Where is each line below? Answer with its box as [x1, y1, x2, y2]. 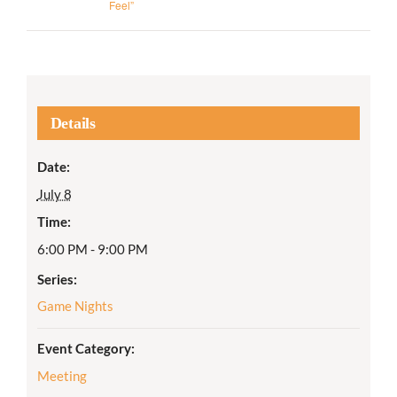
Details [50, 114, 96, 133]
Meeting [36, 368, 87, 385]
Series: [36, 271, 77, 288]
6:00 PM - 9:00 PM [36, 241, 148, 258]
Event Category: [36, 340, 135, 357]
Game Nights [36, 298, 113, 315]
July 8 [36, 186, 72, 203]
